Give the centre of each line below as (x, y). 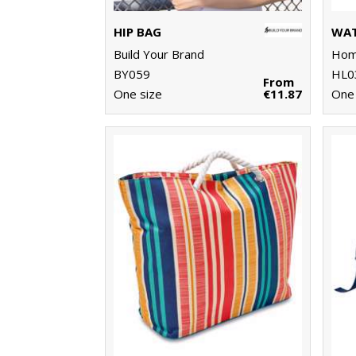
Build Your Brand (159, 54)
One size (138, 94)
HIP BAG (137, 32)
